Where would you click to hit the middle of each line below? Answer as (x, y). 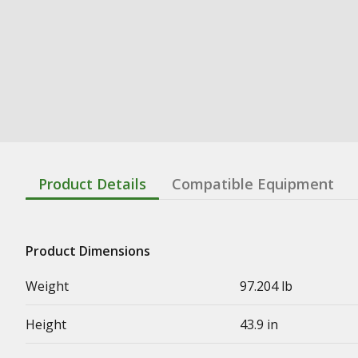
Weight (47, 286)
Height (46, 324)
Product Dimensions (88, 251)
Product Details (92, 183)
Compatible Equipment (253, 183)
